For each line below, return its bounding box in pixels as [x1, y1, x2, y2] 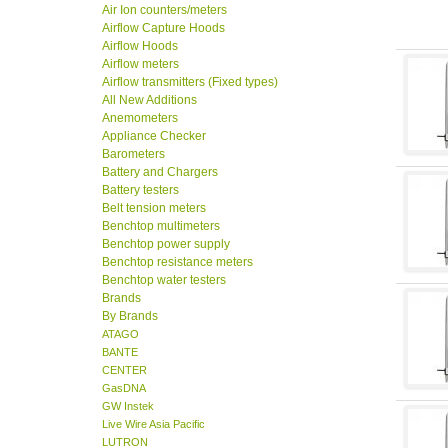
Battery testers [102, 183, 179, 198]
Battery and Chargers [102, 165, 218, 180]
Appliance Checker [102, 129, 206, 144]
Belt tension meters [102, 201, 206, 216]
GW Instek [102, 400, 154, 413]
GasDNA [102, 382, 146, 395]
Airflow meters [102, 57, 179, 72]
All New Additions [102, 93, 197, 108]
